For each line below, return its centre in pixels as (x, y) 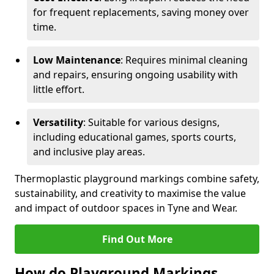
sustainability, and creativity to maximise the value (130, 193)
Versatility (58, 122)
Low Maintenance (77, 60)
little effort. (59, 89)
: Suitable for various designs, (151, 122)
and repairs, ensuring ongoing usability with (135, 75)
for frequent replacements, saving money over (141, 12)
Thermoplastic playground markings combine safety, (137, 179)
